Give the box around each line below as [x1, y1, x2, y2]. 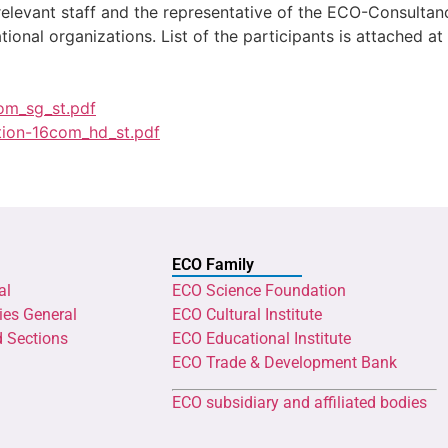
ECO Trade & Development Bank [172, 352, 397, 372]
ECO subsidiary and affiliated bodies [172, 392, 427, 412]
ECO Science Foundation [172, 280, 346, 300]
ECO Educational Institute [172, 328, 351, 348]
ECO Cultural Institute [172, 304, 322, 324]
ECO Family [172, 254, 254, 274]
